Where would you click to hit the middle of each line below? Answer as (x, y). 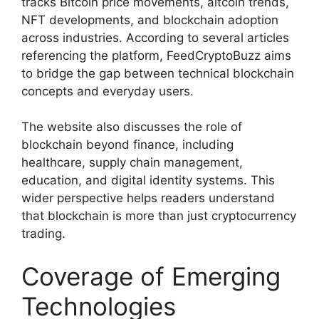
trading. (43, 234)
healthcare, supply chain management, (132, 163)
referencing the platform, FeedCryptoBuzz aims (156, 55)
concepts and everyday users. (108, 91)
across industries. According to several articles (155, 37)
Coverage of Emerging (151, 276)
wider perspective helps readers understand (148, 198)
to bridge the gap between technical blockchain (158, 73)
